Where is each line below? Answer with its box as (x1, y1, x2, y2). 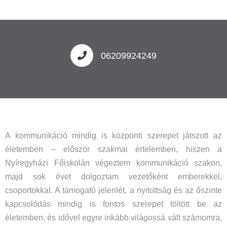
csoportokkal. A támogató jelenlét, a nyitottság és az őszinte (5, 186, 222, 195)
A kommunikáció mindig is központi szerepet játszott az (5, 131, 222, 140)
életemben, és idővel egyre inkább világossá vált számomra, (5, 213, 222, 222)
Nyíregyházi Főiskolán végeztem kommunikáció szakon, (5, 159, 222, 167)
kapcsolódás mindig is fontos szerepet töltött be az (5, 200, 222, 208)
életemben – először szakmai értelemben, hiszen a (5, 145, 222, 154)
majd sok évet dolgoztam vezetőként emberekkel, (5, 172, 222, 181)
